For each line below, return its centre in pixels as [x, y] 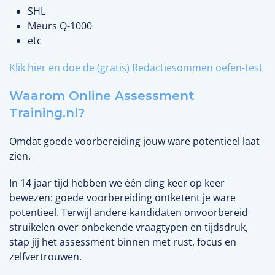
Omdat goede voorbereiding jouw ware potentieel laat [134, 141]
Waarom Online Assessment [102, 95]
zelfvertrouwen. [45, 256]
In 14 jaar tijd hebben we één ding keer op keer [117, 183]
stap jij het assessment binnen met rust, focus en [123, 242]
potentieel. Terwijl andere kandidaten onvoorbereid [129, 212]
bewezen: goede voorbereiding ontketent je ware [122, 197]
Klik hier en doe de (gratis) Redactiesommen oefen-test [136, 67]
